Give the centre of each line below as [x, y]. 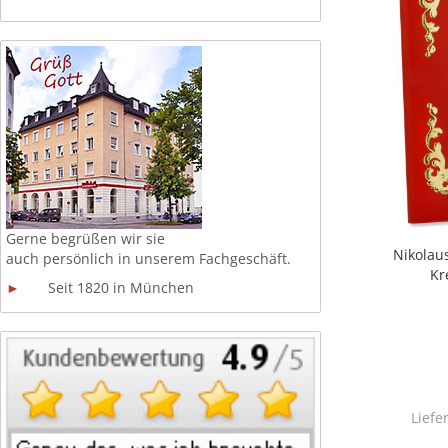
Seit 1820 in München [107, 287]
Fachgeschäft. [245, 258]
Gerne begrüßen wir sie [85, 238]
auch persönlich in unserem [100, 258]
